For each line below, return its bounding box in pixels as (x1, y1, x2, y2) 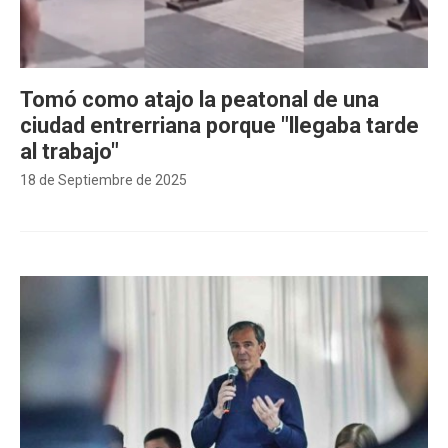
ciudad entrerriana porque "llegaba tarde (20, 113, 419, 138)
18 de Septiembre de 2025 (20, 172, 187, 188)
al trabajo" (20, 139, 119, 164)
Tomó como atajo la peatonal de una (20, 87, 379, 112)
